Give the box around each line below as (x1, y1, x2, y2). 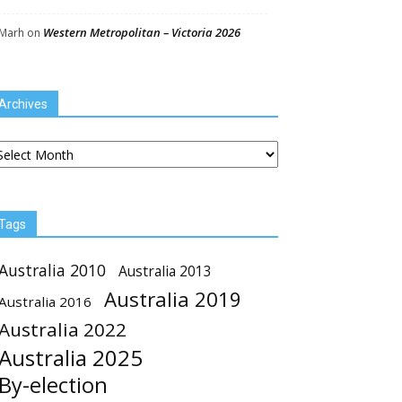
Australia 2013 (118, 261, 212, 281)
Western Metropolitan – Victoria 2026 (43, 24, 240, 40)
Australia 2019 (104, 285, 241, 313)
